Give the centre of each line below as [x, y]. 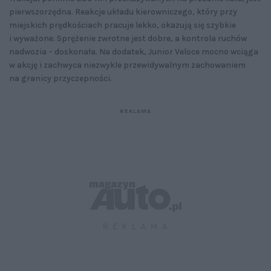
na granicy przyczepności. [60, 78]
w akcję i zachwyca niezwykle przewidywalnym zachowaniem [127, 65]
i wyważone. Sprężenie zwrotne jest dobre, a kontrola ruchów [128, 38]
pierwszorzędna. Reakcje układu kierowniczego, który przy [123, 11]
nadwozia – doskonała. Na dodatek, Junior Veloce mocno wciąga [134, 51]
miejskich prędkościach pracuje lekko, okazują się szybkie [122, 25]
